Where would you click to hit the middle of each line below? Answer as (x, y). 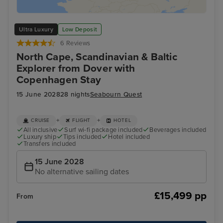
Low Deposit (80, 29)
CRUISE (41, 121)
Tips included (82, 137)
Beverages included (178, 130)
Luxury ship (40, 137)
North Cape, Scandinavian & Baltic (97, 57)
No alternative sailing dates (82, 172)
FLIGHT (81, 121)
